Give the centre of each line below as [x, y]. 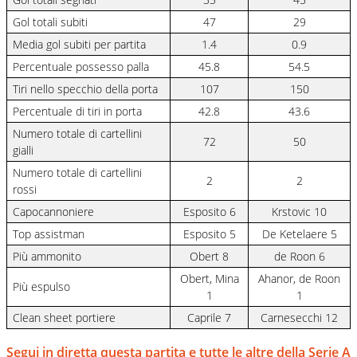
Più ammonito [47, 256]
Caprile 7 [209, 317]
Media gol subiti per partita [80, 44]
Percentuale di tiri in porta [78, 111]
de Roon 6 [299, 256]
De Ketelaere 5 [299, 233]
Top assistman [49, 233]
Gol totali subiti [51, 22]
